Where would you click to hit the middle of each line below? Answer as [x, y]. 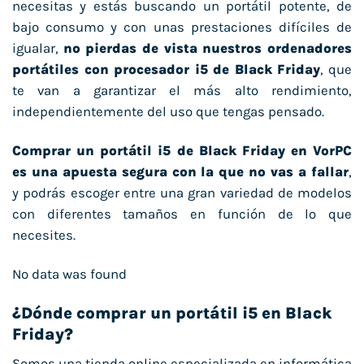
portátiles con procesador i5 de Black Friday [167, 70]
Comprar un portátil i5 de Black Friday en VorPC [182, 150]
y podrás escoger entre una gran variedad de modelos [182, 193]
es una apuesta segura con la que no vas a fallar [180, 171]
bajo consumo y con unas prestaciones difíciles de [182, 28]
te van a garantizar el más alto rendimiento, [182, 91]
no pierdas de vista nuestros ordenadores [208, 49]
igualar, [38, 49]
